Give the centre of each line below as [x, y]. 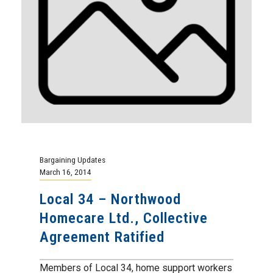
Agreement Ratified [102, 237]
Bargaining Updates [73, 159]
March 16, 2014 [66, 172]
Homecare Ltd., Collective [124, 218]
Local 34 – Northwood [110, 199]
